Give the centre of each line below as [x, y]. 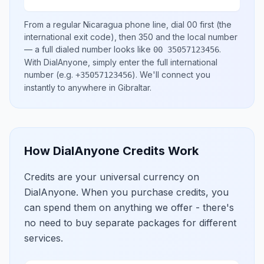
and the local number [195, 37]
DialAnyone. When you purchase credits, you [126, 192]
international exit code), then [81, 37]
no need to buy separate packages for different [130, 223]
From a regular [54, 24]
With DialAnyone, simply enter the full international [121, 62]
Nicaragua [103, 24]
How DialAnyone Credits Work [111, 151]
